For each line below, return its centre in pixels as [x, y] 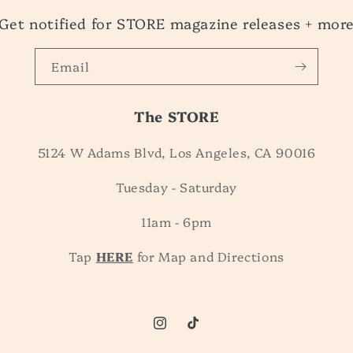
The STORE [176, 116]
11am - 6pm [176, 221]
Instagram [181, 331]
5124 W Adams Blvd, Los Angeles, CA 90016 [176, 152]
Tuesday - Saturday [176, 187]
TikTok [204, 331]
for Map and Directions [210, 256]
